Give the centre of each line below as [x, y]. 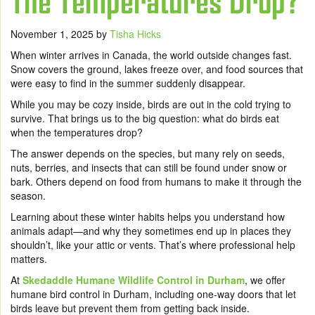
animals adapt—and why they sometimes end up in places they [151, 230]
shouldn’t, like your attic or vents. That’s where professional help [153, 244]
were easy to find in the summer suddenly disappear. [129, 83]
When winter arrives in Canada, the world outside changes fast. [151, 54]
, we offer [265, 279]
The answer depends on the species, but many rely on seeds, [148, 153]
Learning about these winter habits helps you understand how [148, 216]
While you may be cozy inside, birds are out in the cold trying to [151, 104]
